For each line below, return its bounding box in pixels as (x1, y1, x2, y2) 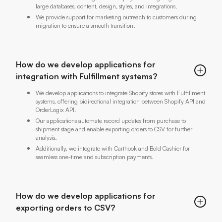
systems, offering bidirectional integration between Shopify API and (36, 97, 206, 105)
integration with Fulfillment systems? (16, 71, 158, 81)
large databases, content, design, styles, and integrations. (36, 2, 177, 10)
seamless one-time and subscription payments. (36, 153, 154, 161)
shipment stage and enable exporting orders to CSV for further (36, 125, 192, 133)
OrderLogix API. (36, 106, 76, 113)
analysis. (36, 133, 57, 141)
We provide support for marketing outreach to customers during (36, 13, 197, 21)
